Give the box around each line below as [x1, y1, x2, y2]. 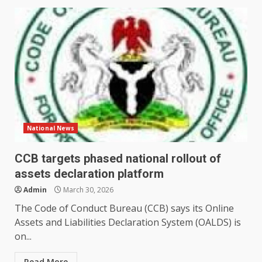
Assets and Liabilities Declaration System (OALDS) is [15, 216, 241, 229]
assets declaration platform [15, 167, 164, 181]
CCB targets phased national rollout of [15, 151, 221, 166]
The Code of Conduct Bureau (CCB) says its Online [15, 202, 234, 215]
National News [27, 124, 75, 133]
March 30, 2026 [61, 185, 113, 195]
